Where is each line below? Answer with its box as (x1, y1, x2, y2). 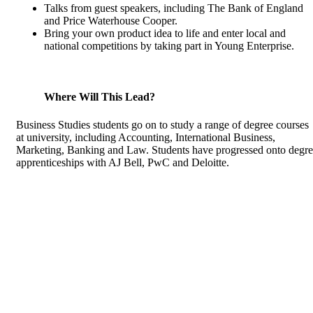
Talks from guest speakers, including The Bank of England (44, 2, 303, 15)
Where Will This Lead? (44, 91, 155, 103)
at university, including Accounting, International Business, (16, 131, 275, 143)
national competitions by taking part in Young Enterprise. (44, 40, 294, 52)
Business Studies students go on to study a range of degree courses (16, 118, 309, 131)
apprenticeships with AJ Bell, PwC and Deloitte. (16, 156, 232, 168)
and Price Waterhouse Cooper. (44, 15, 177, 27)
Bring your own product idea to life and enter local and (44, 27, 286, 40)
